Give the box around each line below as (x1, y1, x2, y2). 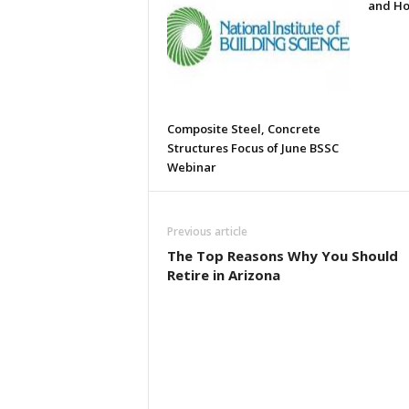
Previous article (166, 224, 247, 239)
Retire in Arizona (166, 266, 280, 284)
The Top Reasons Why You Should (166, 246, 398, 265)
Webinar (166, 159, 216, 175)
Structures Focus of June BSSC (166, 140, 339, 156)
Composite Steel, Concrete (166, 121, 320, 137)
